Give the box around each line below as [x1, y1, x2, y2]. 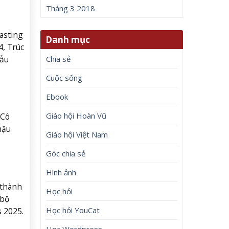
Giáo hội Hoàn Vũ [46, 110, 107, 121]
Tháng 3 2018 [46, 3, 96, 14]
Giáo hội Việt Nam [46, 129, 108, 140]
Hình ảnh [46, 167, 77, 177]
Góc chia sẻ [46, 148, 86, 158]
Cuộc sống [46, 72, 83, 83]
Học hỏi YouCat [46, 204, 100, 215]
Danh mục [45, 33, 90, 45]
